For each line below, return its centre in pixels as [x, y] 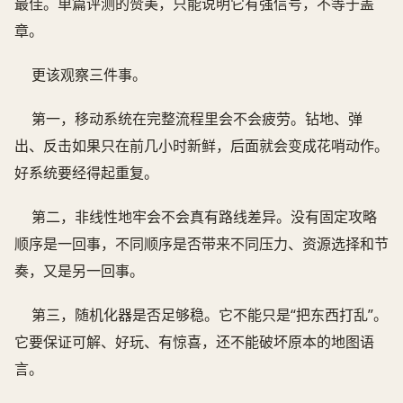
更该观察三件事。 [90, 75]
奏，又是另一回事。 [79, 270]
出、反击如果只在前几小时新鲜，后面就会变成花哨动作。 [201, 145]
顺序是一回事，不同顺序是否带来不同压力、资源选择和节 [201, 243]
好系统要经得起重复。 [86, 172]
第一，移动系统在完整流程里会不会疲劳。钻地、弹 [197, 118]
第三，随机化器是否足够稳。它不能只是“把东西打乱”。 [210, 314]
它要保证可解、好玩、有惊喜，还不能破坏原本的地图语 [194, 341]
